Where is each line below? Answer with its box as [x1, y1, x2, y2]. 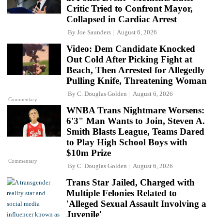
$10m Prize [66, 147, 111, 158]
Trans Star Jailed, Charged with [66, 177, 195, 187]
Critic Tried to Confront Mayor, [66, 3, 193, 14]
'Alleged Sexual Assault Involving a [66, 198, 206, 209]
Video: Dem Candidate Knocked [66, 43, 195, 54]
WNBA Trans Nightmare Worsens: [66, 105, 204, 115]
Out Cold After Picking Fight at [66, 54, 192, 64]
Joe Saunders [77, 28, 111, 36]
